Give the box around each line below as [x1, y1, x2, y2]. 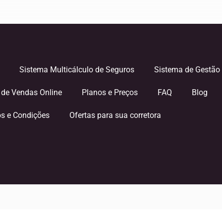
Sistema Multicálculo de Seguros [19, 65, 134, 74]
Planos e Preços [81, 88, 138, 97]
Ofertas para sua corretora [69, 111, 161, 120]
